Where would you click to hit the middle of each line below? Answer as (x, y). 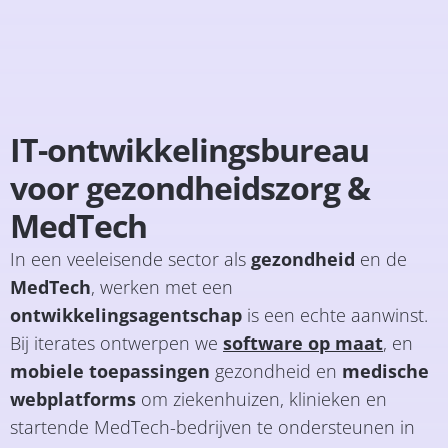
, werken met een (162, 286)
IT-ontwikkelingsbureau (189, 149)
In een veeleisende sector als (130, 258)
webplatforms (73, 398)
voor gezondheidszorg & (190, 187)
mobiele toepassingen (112, 370)
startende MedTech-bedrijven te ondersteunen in (212, 426)
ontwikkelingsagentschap (128, 314)
